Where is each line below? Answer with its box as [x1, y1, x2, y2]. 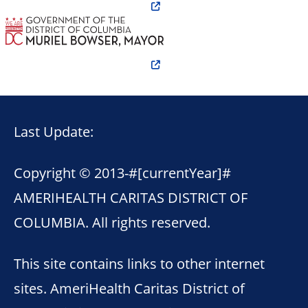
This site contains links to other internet [14, 254, 265, 272]
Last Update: [14, 122, 97, 140]
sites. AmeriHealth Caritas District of [14, 278, 245, 297]
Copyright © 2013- [14, 163, 129, 181]
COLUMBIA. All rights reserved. [14, 212, 210, 231]
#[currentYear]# [129, 163, 231, 181]
